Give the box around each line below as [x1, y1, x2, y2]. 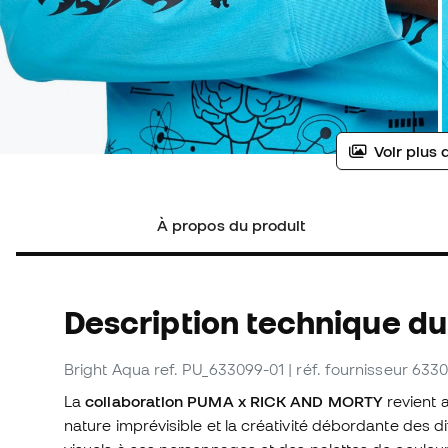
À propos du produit [157, 216, 307, 235]
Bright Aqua [64, 360, 150, 379]
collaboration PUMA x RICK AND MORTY [85, 392, 383, 411]
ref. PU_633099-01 [153, 360, 285, 379]
